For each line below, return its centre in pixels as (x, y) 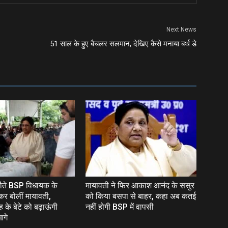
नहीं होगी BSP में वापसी (120, 207)
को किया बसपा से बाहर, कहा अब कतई (141, 196)
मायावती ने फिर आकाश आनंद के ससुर (140, 186)
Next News (181, 30)
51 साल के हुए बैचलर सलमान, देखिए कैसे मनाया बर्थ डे (123, 44)
